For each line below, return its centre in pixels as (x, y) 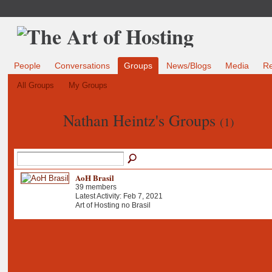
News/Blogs (189, 66)
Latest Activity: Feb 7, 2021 (119, 196)
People (27, 66)
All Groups (35, 86)
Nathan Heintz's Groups (141, 120)
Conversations (82, 66)
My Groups (88, 86)
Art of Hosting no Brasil (113, 205)
